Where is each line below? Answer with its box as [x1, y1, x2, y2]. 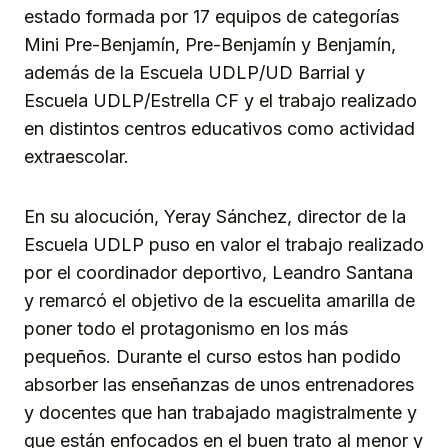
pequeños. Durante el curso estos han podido [24, 345, 401, 367]
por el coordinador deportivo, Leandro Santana [24, 261, 413, 283]
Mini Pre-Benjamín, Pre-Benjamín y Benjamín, [24, 33, 396, 55]
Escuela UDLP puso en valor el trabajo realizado [24, 233, 424, 255]
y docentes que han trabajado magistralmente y [24, 401, 417, 423]
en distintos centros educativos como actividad [24, 117, 415, 139]
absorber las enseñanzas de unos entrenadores [24, 373, 414, 395]
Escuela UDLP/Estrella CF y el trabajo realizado [24, 89, 417, 111]
